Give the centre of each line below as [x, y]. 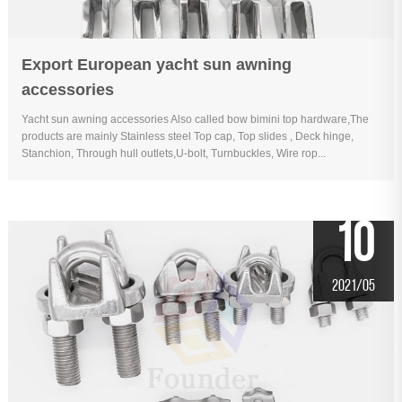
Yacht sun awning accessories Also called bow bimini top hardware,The [195, 119]
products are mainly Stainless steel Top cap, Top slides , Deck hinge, [187, 136]
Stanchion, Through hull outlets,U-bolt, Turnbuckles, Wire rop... [173, 153]
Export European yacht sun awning [156, 65]
